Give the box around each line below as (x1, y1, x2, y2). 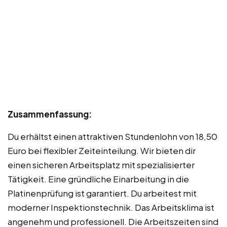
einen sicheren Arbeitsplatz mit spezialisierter (8, 159, 195, 171)
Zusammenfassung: (8, 108, 92, 120)
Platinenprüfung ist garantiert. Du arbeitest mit (8, 187, 197, 199)
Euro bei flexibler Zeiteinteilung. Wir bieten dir (8, 145, 196, 157)
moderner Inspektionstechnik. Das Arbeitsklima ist (8, 202, 214, 213)
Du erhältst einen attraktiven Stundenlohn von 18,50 (8, 131, 217, 142)
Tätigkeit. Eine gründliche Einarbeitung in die (8, 173, 189, 185)
